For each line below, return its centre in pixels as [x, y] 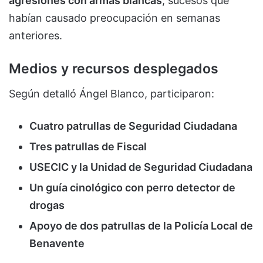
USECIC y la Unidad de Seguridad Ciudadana [141, 167]
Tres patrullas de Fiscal [88, 146]
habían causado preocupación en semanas [114, 18]
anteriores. [36, 36]
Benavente [57, 243]
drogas [47, 205]
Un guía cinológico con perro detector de [132, 187]
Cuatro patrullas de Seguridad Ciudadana [133, 126]
